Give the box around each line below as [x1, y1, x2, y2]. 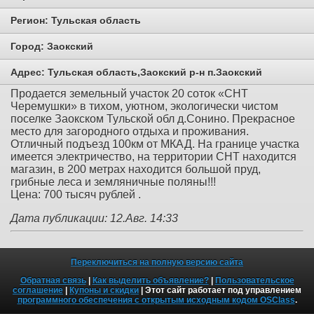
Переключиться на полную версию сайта [71, 257, 243, 268]
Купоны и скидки [69, 285, 139, 296]
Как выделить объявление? [92, 275, 209, 286]
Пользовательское [214, 275, 294, 286]
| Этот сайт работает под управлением [139, 285, 301, 296]
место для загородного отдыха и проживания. [11, 125, 249, 138]
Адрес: [11, 66, 48, 78]
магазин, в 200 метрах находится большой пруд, [11, 163, 261, 176]
